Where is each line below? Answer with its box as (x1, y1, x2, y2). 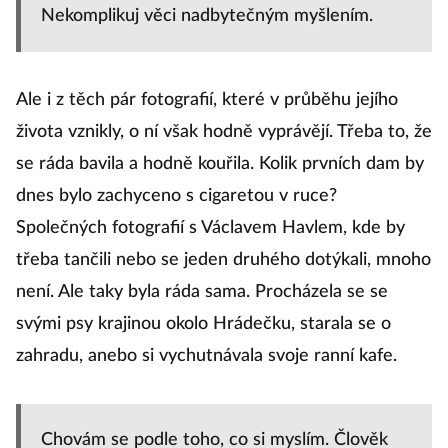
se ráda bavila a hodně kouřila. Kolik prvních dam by (16, 155, 424, 173)
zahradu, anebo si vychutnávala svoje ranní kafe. (16, 347, 397, 365)
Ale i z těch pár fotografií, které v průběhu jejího (16, 91, 398, 109)
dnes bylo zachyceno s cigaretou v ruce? (16, 187, 337, 205)
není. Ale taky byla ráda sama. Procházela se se (16, 283, 388, 301)
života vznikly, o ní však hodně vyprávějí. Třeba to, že (16, 123, 432, 141)
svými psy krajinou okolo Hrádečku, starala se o (16, 315, 391, 333)
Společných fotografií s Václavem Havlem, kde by (16, 219, 405, 237)
